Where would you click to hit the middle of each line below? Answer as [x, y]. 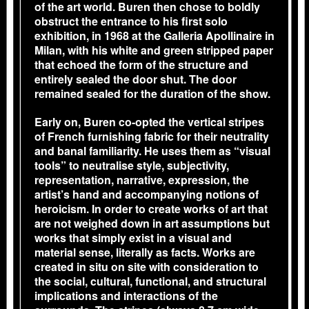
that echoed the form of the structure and [141, 64]
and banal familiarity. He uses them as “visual [152, 151]
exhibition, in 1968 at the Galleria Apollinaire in [154, 36]
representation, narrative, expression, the [142, 180]
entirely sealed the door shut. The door [136, 79]
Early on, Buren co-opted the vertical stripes [149, 122]
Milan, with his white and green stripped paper [154, 50]
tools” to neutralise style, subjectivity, [132, 165]
